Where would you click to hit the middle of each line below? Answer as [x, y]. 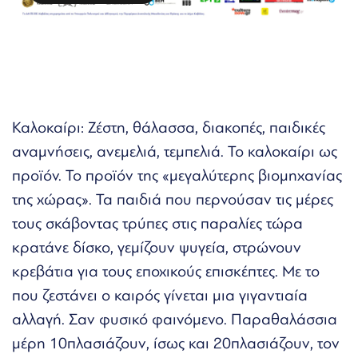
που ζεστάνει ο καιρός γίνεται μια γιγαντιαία [160, 295]
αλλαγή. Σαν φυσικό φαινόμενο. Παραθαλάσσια [175, 319]
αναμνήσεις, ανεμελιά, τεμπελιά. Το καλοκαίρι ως [175, 151]
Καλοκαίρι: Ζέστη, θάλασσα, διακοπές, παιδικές [169, 127]
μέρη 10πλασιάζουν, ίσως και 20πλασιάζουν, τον [176, 343]
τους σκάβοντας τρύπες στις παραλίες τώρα [157, 223]
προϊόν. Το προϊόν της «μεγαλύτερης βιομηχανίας [177, 175]
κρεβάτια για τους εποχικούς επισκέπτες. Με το [166, 271]
